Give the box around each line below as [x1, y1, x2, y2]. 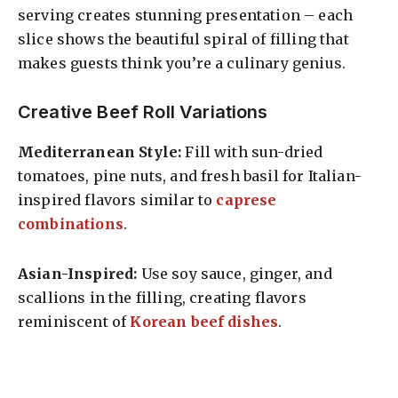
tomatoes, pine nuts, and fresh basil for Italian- [18, 166, 362, 185]
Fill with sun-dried [181, 142, 323, 161]
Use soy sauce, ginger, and [137, 264, 332, 283]
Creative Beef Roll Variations [18, 100, 268, 123]
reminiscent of [18, 312, 131, 330]
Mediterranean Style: [18, 142, 182, 161]
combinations [18, 214, 123, 233]
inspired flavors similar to [18, 190, 217, 209]
